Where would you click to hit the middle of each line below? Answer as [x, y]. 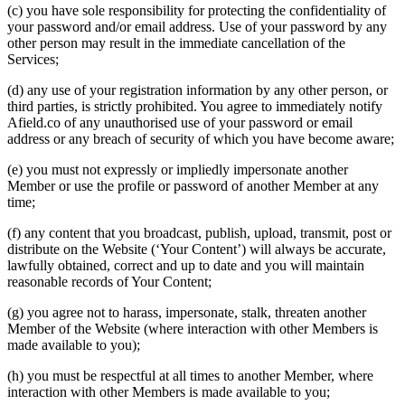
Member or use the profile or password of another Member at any [193, 186]
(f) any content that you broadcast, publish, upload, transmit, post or [199, 233]
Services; [33, 60]
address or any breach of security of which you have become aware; [201, 139]
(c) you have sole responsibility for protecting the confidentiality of [197, 11]
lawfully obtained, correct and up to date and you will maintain [186, 266]
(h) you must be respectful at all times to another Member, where [190, 376]
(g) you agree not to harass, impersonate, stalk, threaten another [187, 313]
